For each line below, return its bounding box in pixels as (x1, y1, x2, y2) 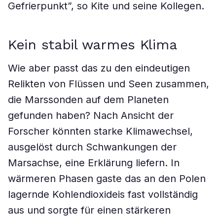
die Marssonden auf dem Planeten (8, 94, 169, 106)
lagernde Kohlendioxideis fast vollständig (8, 188, 198, 200)
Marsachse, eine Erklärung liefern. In (8, 157, 180, 169)
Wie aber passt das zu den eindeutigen (8, 62, 190, 74)
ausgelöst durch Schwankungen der (8, 141, 177, 153)
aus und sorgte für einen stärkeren (8, 204, 171, 216)
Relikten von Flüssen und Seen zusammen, (8, 78, 209, 90)
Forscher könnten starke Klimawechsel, (8, 125, 193, 137)
